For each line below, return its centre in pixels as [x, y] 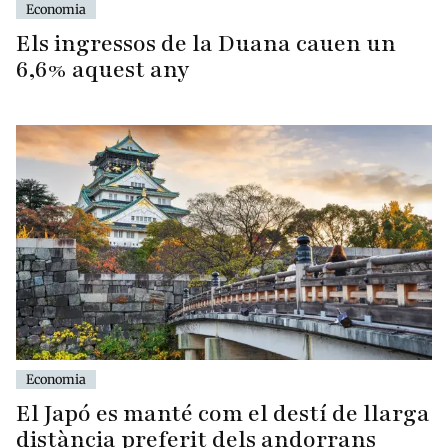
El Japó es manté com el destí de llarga [223, 413]
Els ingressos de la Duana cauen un [206, 43]
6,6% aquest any [102, 69]
